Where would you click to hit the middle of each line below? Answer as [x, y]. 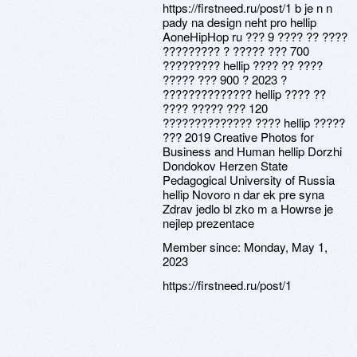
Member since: [203, 247]
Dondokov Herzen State [225, 165]
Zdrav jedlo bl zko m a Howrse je [248, 208]
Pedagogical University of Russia [249, 180]
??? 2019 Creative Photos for [238, 137]
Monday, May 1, [286, 247]
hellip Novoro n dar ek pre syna [243, 194]
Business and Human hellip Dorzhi [252, 151]
